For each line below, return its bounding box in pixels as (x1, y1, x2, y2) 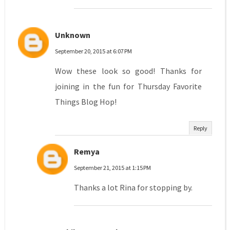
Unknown (54, 30, 90, 41)
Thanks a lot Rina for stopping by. (73, 182, 193, 193)
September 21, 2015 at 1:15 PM (73, 164, 151, 172)
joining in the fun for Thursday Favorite (54, 81, 202, 92)
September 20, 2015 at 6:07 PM (54, 47, 132, 55)
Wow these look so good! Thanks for (54, 66, 202, 76)
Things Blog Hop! (54, 97, 117, 107)
